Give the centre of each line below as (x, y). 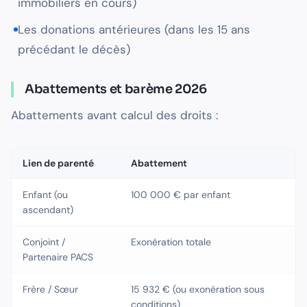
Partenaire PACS (58, 257)
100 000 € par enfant (181, 195)
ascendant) (48, 210)
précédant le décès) (74, 50)
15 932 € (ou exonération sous (198, 290)
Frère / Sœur (50, 290)
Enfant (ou (45, 195)
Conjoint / (44, 242)
